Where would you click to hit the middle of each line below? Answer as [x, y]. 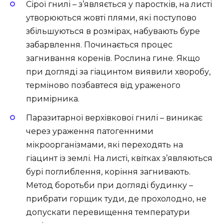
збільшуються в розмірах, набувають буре [113, 31]
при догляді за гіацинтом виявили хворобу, [118, 71]
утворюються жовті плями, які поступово [111, 17]
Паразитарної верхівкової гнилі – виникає [114, 117]
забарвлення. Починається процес [99, 44]
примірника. [53, 98]
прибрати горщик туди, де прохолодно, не [116, 198]
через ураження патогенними [90, 131]
